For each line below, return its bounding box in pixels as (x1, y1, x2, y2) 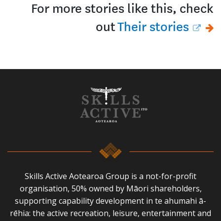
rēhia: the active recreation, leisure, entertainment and (10, 208, 211, 219)
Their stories (117, 17, 189, 35)
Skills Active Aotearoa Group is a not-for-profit (25, 171, 196, 182)
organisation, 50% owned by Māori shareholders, (19, 183, 202, 194)
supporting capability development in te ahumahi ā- (15, 195, 206, 207)
